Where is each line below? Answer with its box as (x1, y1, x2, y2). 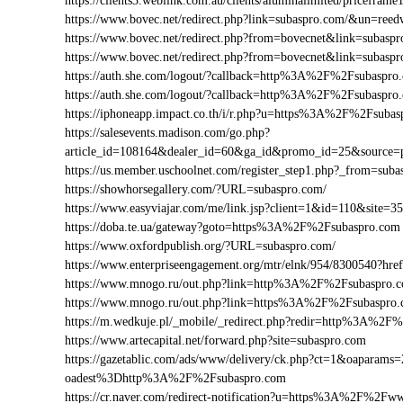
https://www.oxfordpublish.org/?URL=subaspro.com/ (65, 239, 336, 253)
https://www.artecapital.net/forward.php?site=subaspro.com (65, 334, 366, 347)
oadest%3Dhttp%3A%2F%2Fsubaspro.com (65, 372, 286, 385)
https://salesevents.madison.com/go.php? (65, 126, 270, 139)
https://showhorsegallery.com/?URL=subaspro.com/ (65, 183, 327, 196)
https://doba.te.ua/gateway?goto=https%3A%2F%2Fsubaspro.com (65, 220, 400, 234)
